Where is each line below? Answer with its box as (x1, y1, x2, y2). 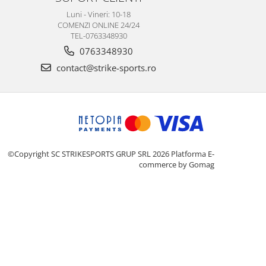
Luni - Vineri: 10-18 (66, 8, 131, 20)
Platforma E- (171, 148, 214, 159)
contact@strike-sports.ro (54, 61, 156, 74)
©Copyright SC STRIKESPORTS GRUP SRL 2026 (8, 148, 171, 159)
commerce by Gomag (139, 159, 214, 170)
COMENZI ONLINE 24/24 (58, 19, 140, 30)
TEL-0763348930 (70, 30, 127, 41)
